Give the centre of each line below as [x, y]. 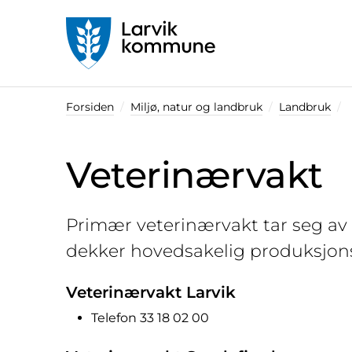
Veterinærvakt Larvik [151, 293]
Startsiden [98, 78]
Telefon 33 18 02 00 [150, 318]
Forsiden [90, 107]
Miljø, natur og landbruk [196, 107]
